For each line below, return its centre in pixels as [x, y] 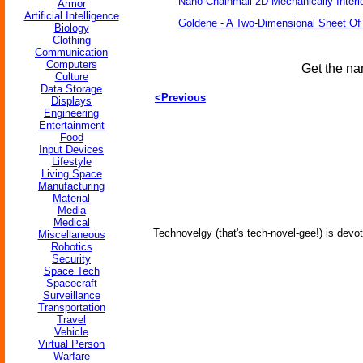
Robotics [71, 247]
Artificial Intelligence [71, 16]
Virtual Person [71, 344]
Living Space [71, 174]
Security [71, 259]
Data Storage [71, 89]
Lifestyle [71, 162]
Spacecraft [71, 283]
